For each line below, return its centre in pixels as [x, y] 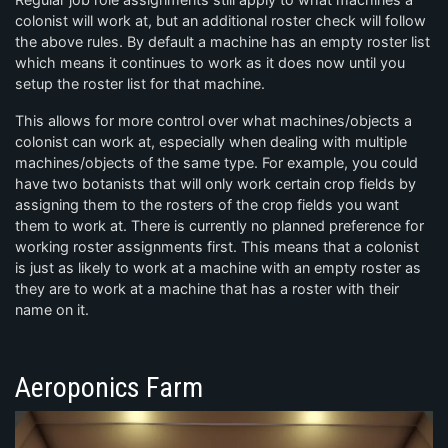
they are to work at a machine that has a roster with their [207, 288]
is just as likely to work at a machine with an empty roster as [218, 267]
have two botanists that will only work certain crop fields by [215, 183]
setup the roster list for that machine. [140, 83]
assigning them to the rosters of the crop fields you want [207, 204]
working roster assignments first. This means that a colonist [217, 246]
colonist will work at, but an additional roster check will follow [220, 20]
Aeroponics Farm [109, 387]
